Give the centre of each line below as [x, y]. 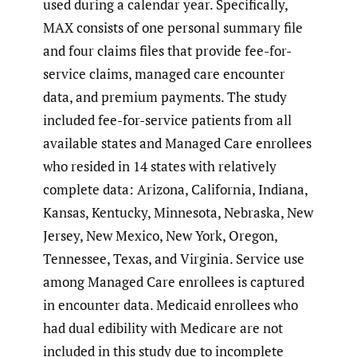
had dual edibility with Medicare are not [163, 328]
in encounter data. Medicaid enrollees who [171, 304]
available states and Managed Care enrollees [177, 143]
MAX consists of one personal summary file [173, 27]
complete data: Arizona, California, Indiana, [175, 189]
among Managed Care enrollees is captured [174, 281]
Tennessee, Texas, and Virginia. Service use [174, 258]
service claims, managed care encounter [164, 73]
